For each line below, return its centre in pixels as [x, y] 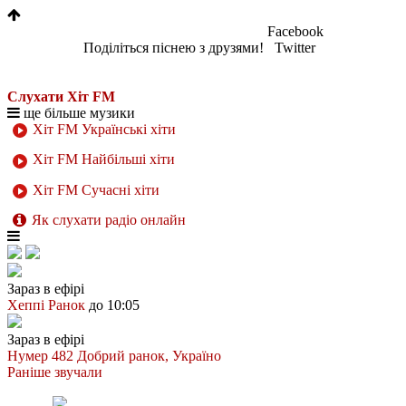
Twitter [295, 48]
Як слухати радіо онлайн [109, 219]
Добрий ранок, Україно [149, 355]
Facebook [295, 31]
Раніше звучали [55, 372]
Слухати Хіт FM [61, 97]
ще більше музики [77, 113]
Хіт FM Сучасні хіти [94, 189]
